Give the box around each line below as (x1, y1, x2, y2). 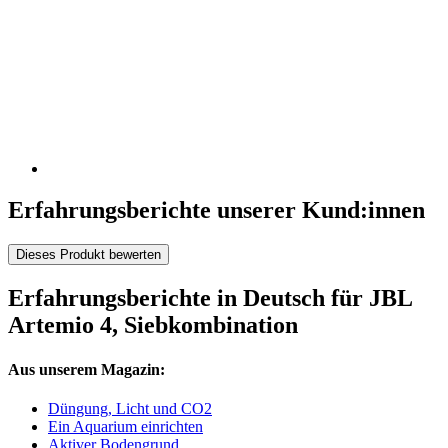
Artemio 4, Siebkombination (8, 312, 298, 339)
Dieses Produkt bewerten (16, 247, 161, 263)
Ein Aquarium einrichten (48, 417, 203, 435)
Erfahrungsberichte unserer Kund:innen (8, 197, 425, 224)
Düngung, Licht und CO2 (48, 399, 212, 417)
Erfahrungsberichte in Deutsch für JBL (8, 285, 412, 312)
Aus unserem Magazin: (8, 360, 165, 378)
